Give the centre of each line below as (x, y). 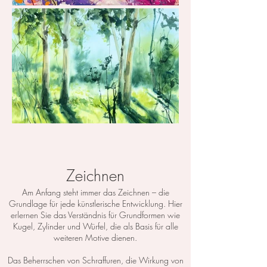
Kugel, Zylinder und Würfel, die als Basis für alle (95, 226)
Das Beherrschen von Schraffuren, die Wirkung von (95, 260)
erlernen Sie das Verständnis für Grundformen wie (95, 215)
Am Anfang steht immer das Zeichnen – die (95, 192)
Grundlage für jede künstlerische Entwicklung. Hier (95, 203)
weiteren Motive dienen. (95, 237)
